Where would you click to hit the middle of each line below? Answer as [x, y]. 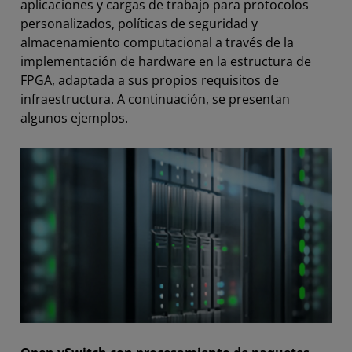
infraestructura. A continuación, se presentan [155, 99]
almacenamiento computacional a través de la [157, 43]
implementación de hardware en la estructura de [166, 62]
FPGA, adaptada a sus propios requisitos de [150, 81]
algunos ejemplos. [74, 118]
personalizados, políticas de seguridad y [139, 24]
